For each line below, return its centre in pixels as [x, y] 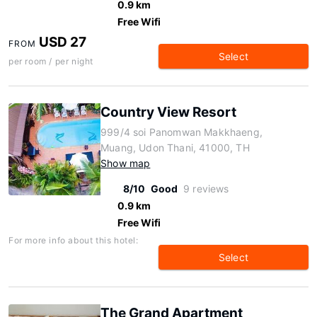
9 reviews [206, 189]
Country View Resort [168, 112]
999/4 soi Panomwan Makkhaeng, [181, 132]
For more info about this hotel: [74, 240]
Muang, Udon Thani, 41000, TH [175, 148]
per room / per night [51, 61]
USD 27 [63, 42]
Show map [126, 163]
